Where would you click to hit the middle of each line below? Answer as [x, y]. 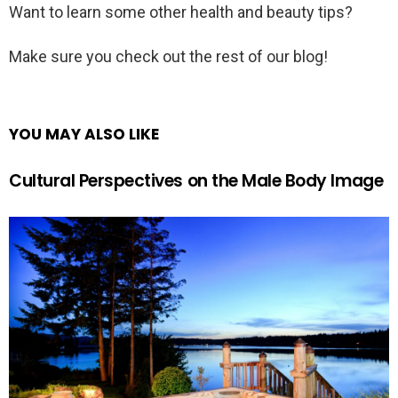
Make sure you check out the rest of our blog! [168, 57]
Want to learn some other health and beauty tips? [181, 12]
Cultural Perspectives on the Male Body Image [196, 181]
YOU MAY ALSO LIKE [84, 135]
